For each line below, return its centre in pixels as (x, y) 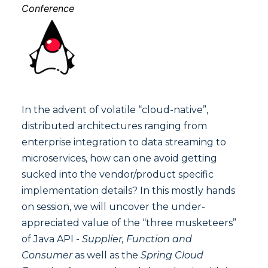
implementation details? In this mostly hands (128, 191)
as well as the (106, 255)
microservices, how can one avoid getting (119, 159)
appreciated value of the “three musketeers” (129, 223)
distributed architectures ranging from (114, 126)
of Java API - (52, 239)
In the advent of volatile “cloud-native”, (115, 110)
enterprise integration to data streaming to (124, 142)
